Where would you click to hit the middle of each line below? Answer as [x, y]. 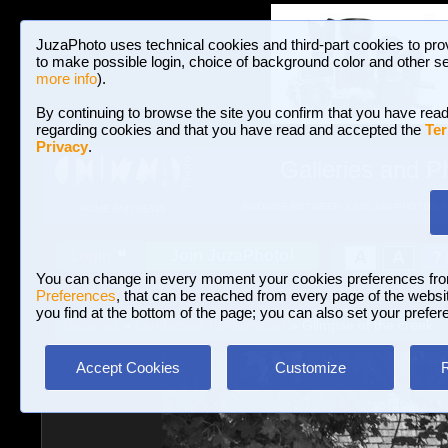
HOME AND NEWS [122, 209]
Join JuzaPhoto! [232, 255]
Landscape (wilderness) [210, 325]
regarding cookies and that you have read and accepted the [230, 129]
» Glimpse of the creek [359, 325]
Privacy [62, 146]
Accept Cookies [128, 367]
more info [66, 78]
